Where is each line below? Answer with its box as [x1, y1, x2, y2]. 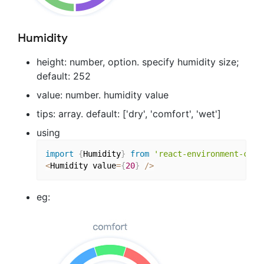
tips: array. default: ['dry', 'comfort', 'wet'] [37, 107, 221, 120]
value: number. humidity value [37, 88, 169, 101]
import [45, 149, 74, 159]
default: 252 [37, 70, 91, 82]
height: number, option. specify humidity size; [37, 55, 239, 68]
